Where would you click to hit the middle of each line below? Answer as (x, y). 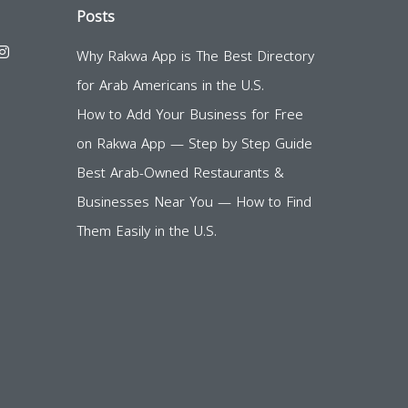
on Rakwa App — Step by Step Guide (194, 144)
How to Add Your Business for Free (189, 115)
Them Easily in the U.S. (146, 231)
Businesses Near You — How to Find (194, 202)
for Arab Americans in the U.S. (170, 86)
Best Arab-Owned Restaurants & (180, 173)
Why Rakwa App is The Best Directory (195, 56)
